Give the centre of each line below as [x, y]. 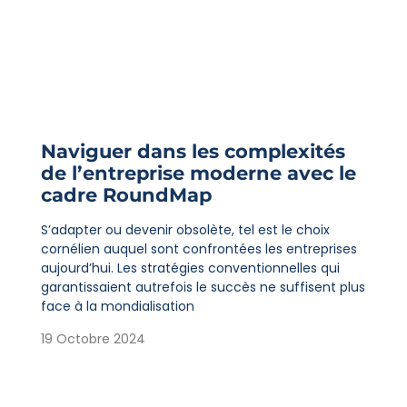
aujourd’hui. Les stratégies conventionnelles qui [190, 268]
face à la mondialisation [117, 307]
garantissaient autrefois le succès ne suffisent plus [203, 288]
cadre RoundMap [126, 195]
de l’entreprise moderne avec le [198, 174]
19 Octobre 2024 [93, 338]
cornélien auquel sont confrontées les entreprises [199, 249]
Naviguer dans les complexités [193, 152]
